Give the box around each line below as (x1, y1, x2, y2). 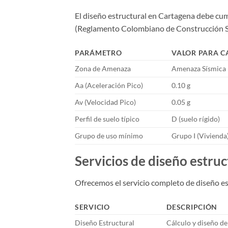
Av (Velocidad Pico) (75, 98, 136, 107)
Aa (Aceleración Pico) (75, 81, 143, 90)
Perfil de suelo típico (75, 115, 139, 124)
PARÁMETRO (75, 48, 122, 58)
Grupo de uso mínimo (75, 131, 143, 140)
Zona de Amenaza (75, 64, 131, 73)
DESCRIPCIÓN (166, 202, 218, 211)
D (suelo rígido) (172, 115, 220, 124)
